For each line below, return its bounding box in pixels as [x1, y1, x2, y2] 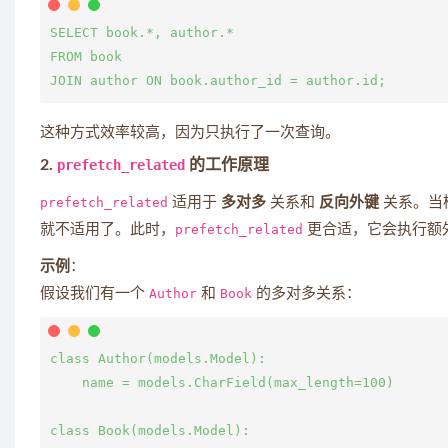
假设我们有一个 [40, 286, 149, 301]
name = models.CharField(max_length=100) [50, 375, 394, 390]
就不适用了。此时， [40, 222, 175, 237]
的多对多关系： [252, 286, 361, 301]
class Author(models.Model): [50, 351, 266, 366]
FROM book [50, 49, 122, 64]
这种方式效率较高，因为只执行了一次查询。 [40, 125, 340, 140]
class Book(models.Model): [50, 423, 250, 438]
